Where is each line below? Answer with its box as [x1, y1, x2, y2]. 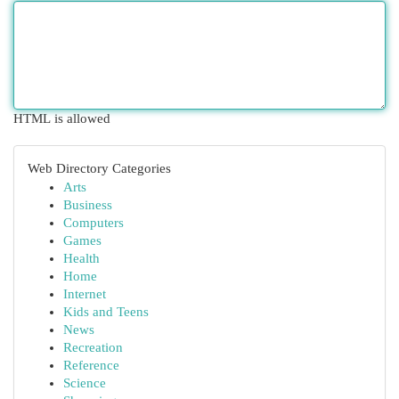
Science [63, 376, 106, 390]
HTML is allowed [13, 111, 110, 126]
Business [63, 198, 112, 212]
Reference [63, 358, 119, 372]
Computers [63, 216, 124, 230]
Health [63, 251, 100, 265]
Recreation [63, 340, 123, 354]
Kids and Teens [63, 305, 149, 319]
